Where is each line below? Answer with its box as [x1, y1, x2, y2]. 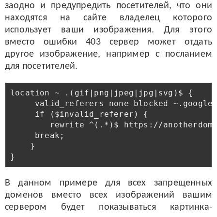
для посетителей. [5, 62, 78, 71]
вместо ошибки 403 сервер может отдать [5, 37, 212, 47]
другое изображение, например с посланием [5, 49, 212, 59]
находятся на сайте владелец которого [5, 13, 212, 23]
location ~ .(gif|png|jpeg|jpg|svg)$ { [10, 88, 193, 97]
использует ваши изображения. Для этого [5, 25, 212, 35]
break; [10, 131, 65, 140]
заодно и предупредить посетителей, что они [5, 1, 212, 11]
